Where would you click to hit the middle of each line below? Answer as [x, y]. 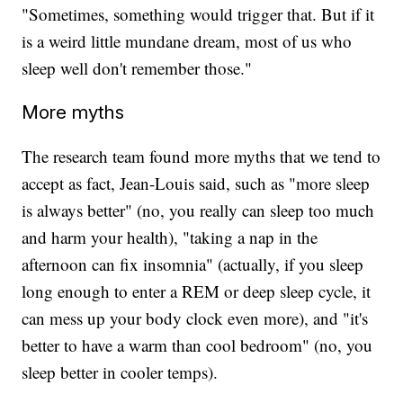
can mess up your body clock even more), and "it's [195, 318]
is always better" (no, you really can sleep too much [198, 210]
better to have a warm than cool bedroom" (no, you [197, 345]
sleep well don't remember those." [137, 68]
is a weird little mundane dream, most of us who [187, 41]
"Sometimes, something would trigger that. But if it [198, 14]
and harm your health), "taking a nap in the [170, 237]
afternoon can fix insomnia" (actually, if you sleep [193, 264]
